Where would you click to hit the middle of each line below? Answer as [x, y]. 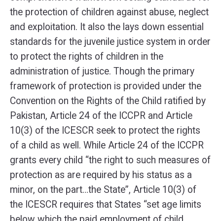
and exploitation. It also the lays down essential [107, 27]
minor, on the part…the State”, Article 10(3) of [103, 190]
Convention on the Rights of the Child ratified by [108, 101]
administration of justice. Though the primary [102, 71]
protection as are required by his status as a [101, 175]
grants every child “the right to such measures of [110, 160]
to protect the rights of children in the [87, 56]
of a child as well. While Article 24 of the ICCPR [107, 145]
